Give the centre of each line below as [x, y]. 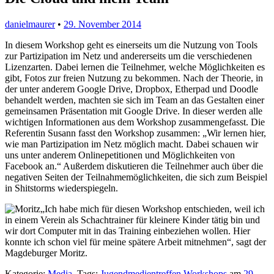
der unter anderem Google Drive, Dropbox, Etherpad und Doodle [131, 89]
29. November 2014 [102, 24]
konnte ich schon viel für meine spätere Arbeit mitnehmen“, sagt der [135, 242]
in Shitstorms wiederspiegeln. [61, 188]
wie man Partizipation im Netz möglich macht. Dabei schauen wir [131, 144]
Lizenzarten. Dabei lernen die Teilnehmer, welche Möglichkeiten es [135, 67]
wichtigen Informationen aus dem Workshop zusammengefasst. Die [135, 122]
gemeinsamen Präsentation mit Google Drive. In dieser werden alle [134, 111]
